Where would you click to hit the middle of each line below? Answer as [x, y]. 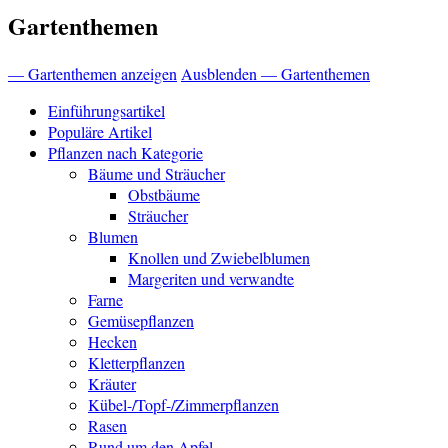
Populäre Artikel [100, 132]
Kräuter [112, 384]
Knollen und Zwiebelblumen [219, 258]
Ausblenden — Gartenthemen [275, 74]
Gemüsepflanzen [141, 321]
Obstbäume [164, 195]
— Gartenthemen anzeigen [92, 74]
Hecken [112, 342]
